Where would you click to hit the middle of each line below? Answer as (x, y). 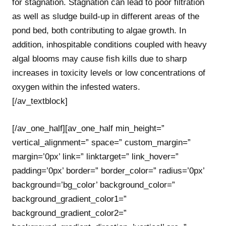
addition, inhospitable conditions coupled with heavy (109, 45)
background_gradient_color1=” (69, 199)
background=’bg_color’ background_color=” (94, 185)
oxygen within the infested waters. (76, 87)
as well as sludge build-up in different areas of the (106, 16)
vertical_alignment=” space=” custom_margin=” (101, 142)
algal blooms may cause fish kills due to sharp (99, 59)
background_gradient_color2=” (69, 213)
